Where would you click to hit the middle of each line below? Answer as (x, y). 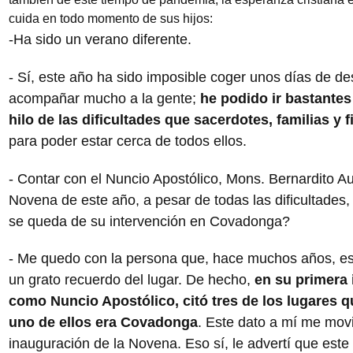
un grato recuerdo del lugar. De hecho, (131, 280)
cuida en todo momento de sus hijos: (110, 18)
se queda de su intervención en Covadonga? (149, 221)
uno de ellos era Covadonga (103, 322)
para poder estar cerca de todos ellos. (127, 140)
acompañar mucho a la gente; (102, 98)
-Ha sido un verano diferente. (100, 39)
